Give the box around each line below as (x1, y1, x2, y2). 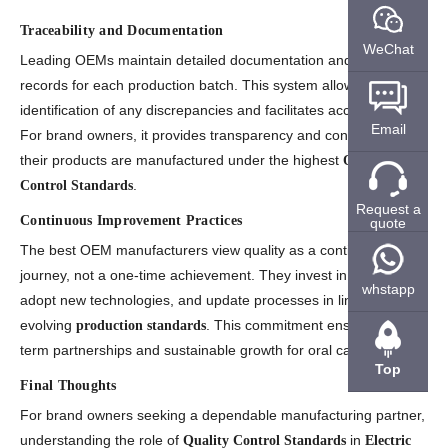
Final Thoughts (20, 378, 117, 394)
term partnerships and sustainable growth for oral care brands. (20, 342, 416, 359)
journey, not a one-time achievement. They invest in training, (20, 267, 402, 284)
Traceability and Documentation (20, 23, 224, 39)
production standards (76, 318, 206, 334)
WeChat (362, 40, 414, 57)
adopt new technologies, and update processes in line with (20, 292, 389, 309)
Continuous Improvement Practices (20, 213, 242, 229)
